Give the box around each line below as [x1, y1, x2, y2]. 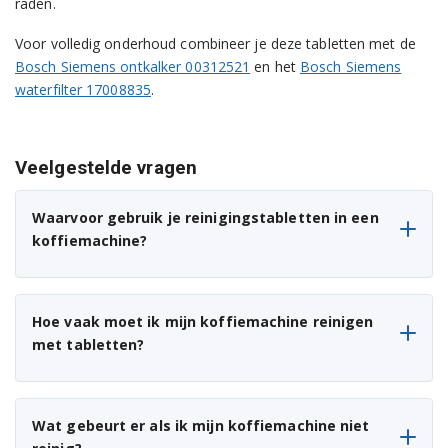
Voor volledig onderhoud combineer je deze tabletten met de [15, 34, 416, 54]
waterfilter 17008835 [15, 80, 151, 100]
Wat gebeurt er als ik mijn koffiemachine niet [32, 416, 370, 436]
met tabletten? [32, 335, 145, 355]
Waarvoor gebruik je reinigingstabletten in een [32, 208, 379, 228]
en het [250, 57, 301, 77]
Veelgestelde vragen [15, 156, 197, 180]
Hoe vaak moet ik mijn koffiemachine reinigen [32, 312, 374, 332]
